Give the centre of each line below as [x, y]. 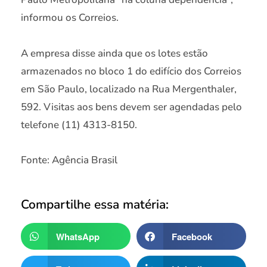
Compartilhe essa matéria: [95, 205]
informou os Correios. [70, 18]
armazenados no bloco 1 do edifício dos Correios [131, 71]
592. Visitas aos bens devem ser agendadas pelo [131, 107]
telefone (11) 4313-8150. [79, 125]
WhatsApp [77, 236]
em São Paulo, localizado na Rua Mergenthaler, [129, 89]
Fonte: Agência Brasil [69, 160]
